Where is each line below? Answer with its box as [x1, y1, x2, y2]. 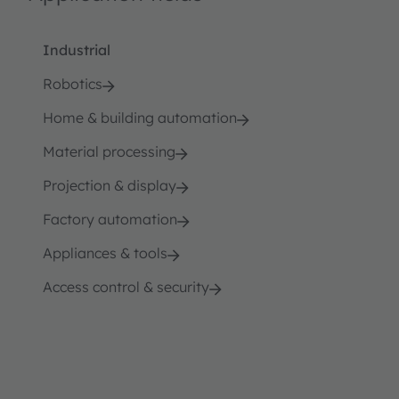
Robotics [43, 75, 102, 94]
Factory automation [43, 210, 177, 229]
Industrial [43, 41, 110, 60]
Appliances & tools [43, 244, 167, 263]
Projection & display [43, 176, 176, 195]
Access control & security [43, 278, 209, 297]
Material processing [43, 142, 175, 161]
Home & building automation [43, 109, 237, 127]
